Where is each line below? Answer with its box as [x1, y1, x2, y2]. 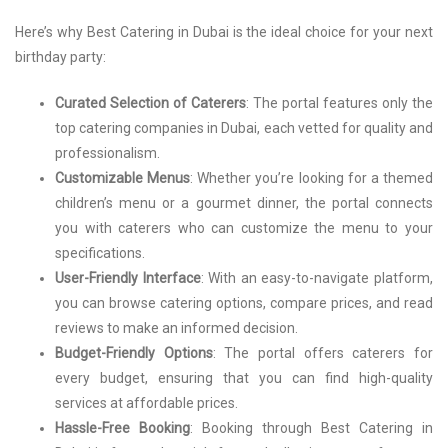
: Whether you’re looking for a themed [190, 170, 434, 187]
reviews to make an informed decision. [55, 320, 298, 337]
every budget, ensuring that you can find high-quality [55, 370, 433, 387]
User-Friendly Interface [55, 270, 201, 287]
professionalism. [55, 145, 160, 162]
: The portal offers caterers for [212, 345, 434, 362]
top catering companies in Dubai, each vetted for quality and [55, 120, 433, 137]
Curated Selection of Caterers [55, 95, 246, 112]
